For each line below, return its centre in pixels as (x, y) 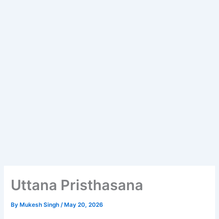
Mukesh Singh (40, 205)
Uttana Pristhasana (77, 185)
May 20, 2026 (84, 205)
